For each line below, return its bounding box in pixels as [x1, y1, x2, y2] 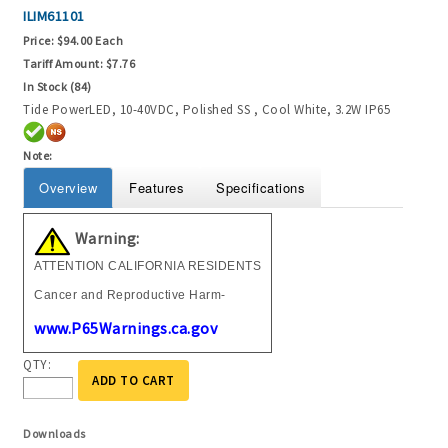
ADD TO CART [92, 372, 175, 390]
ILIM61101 [23, 6, 85, 25]
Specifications [216, 178, 305, 198]
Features [129, 178, 184, 198]
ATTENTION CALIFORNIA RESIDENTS [34, 258, 261, 273]
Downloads [23, 426, 86, 442]
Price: [23, 32, 57, 48]
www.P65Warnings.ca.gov [34, 317, 217, 338]
